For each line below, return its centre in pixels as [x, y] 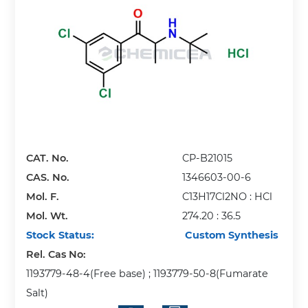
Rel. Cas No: [58, 255]
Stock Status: [60, 235]
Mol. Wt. [47, 216]
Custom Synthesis [231, 235]
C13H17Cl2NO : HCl [228, 197]
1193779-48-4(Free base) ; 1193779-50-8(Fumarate [147, 274]
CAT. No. [48, 158]
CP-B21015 [208, 158]
